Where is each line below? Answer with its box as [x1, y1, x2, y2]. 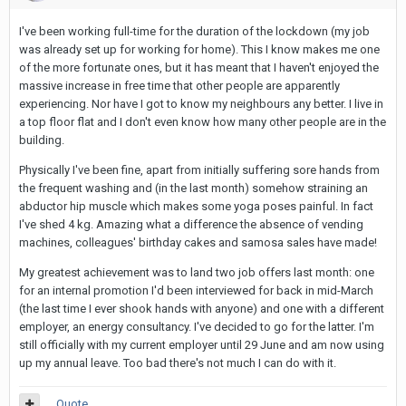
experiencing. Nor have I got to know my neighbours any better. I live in [19, 97, 383, 111]
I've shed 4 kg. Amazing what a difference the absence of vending [19, 217, 363, 231]
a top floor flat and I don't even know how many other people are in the [19, 115, 386, 129]
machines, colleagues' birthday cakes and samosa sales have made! [19, 236, 377, 249]
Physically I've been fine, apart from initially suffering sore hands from [19, 163, 380, 177]
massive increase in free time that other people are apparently [19, 79, 340, 92]
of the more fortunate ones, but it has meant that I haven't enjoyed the [19, 61, 379, 74]
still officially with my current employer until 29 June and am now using [19, 338, 384, 352]
